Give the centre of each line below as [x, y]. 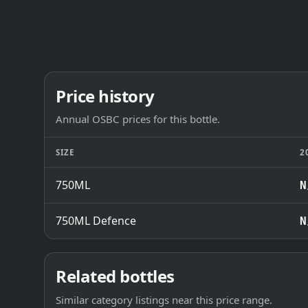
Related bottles [115, 276]
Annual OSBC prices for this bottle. [138, 119]
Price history [105, 96]
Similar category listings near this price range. [164, 299]
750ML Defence [96, 220]
